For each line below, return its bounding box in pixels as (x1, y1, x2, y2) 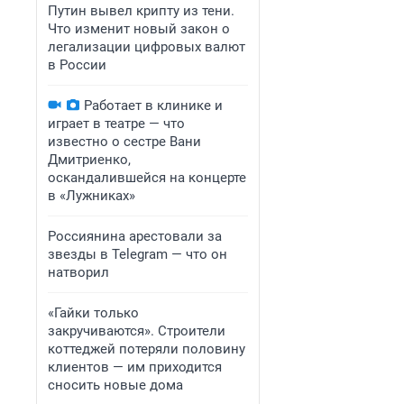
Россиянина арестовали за (48, 228, 222, 244)
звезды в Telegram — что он (48, 246, 227, 262)
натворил (48, 264, 109, 280)
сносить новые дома (48, 377, 183, 393)
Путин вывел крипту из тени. (48, 3, 234, 19)
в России (48, 57, 106, 73)
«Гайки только (48, 305, 139, 321)
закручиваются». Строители (48, 323, 225, 339)
